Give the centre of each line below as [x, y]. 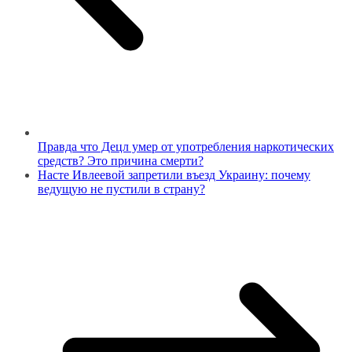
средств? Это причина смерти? [121, 160]
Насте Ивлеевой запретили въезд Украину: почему [174, 174]
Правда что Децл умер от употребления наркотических [186, 146]
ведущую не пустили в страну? [121, 189]
